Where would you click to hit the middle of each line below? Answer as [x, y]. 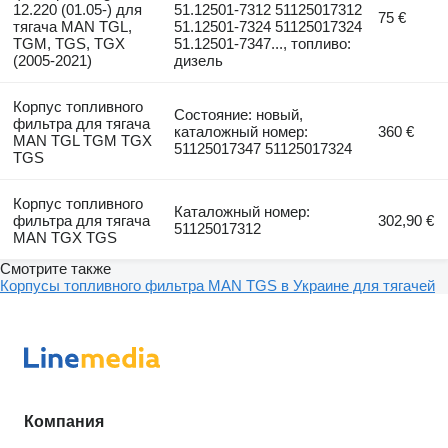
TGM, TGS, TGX [68, 43]
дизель [199, 60]
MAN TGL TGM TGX [82, 140]
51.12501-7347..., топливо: [263, 43]
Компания [64, 421]
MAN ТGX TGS [64, 237]
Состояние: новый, [239, 114]
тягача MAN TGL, [72, 26]
